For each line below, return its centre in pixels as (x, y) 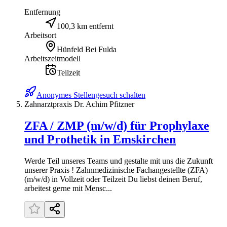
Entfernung (42, 12)
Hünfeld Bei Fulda (87, 50)
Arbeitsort (40, 35)
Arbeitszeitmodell (52, 59)
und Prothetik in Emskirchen (100, 140)
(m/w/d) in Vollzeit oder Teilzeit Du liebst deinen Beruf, (113, 179)
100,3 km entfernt (85, 26)
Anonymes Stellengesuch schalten (91, 95)
